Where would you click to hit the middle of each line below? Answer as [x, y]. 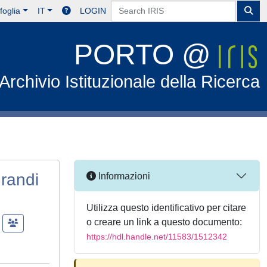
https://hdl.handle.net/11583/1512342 [157, 237]
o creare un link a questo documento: [164, 222]
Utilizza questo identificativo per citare [166, 208]
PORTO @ [147, 55]
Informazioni [123, 176]
